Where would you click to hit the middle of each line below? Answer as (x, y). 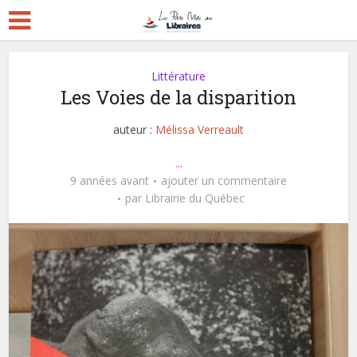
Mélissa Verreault (200, 129)
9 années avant (110, 180)
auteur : (134, 129)
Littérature (178, 76)
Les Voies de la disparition (178, 97)
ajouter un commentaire (224, 180)
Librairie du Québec (194, 198)
